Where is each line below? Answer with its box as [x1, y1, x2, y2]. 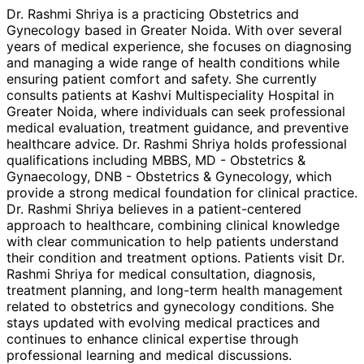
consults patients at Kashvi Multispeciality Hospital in [6, 86, 334, 103]
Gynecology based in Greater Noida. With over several [6, 21, 342, 38]
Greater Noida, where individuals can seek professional [6, 102, 345, 119]
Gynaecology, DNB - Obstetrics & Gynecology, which [6, 167, 331, 184]
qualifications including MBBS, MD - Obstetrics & [6, 151, 305, 168]
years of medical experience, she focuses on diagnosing [6, 37, 352, 54]
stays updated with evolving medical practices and [6, 314, 320, 331]
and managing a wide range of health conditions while [6, 54, 340, 71]
